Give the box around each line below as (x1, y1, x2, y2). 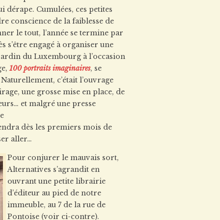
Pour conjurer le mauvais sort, (7, 153, 119, 162)
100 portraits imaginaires (9, 64, 90, 73)
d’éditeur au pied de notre (7, 189, 101, 197)
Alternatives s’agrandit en (7, 165, 100, 174)
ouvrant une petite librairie (7, 177, 106, 186)
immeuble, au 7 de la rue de (7, 200, 106, 209)
